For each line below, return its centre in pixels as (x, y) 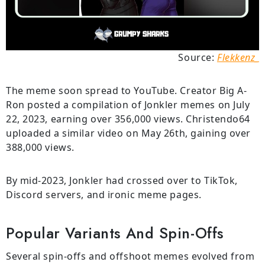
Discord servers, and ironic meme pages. (104, 194)
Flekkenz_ (238, 57)
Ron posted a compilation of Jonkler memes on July (128, 104)
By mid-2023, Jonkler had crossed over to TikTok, (122, 180)
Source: (198, 57)
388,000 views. (40, 147)
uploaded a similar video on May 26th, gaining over (128, 133)
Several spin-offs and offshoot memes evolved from (130, 256)
